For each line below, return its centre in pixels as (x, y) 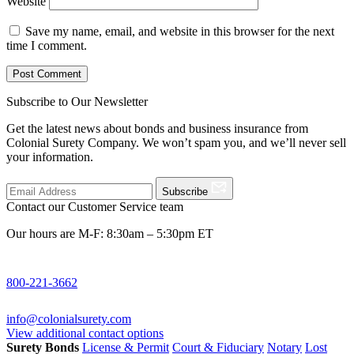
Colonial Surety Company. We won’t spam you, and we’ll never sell (176, 143)
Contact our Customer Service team (95, 207)
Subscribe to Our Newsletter (77, 102)
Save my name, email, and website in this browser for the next (180, 32)
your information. (50, 157)
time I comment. (47, 46)
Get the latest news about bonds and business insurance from (157, 129)
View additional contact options (85, 333)
